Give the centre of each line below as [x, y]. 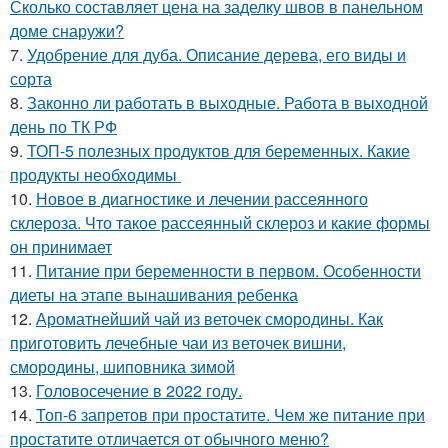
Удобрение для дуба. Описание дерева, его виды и [216, 54]
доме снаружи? [67, 30]
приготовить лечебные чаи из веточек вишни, [178, 342]
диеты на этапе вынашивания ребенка [154, 294]
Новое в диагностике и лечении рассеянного [202, 198]
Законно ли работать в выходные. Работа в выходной [227, 102]
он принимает [61, 246]
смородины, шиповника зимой [122, 366]
